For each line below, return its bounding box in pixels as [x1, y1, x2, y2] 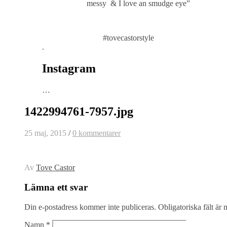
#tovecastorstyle [102, 33, 154, 43]
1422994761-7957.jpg [24, 105, 133, 119]
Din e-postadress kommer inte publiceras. [24, 202, 156, 211]
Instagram [42, 62, 96, 75]
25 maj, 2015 [24, 129, 66, 138]
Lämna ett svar [24, 181, 88, 193]
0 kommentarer [72, 129, 121, 138]
